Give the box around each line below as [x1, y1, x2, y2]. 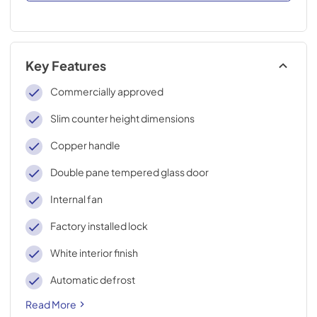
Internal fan [50, 192, 103, 205]
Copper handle [50, 139, 120, 151]
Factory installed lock [50, 219, 148, 232]
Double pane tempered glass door [50, 166, 209, 178]
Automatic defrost [50, 273, 135, 286]
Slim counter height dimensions [50, 112, 195, 125]
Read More [25, 297, 76, 311]
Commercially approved [50, 85, 163, 98]
